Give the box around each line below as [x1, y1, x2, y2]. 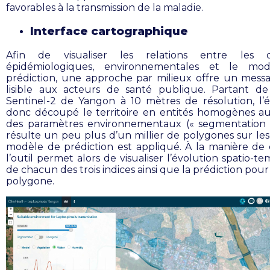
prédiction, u [6, 72, 69, 84]
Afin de [6, 49, 64, 61]
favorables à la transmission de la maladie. [6, 1, 203, 13]
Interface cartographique [30, 24, 188, 39]
